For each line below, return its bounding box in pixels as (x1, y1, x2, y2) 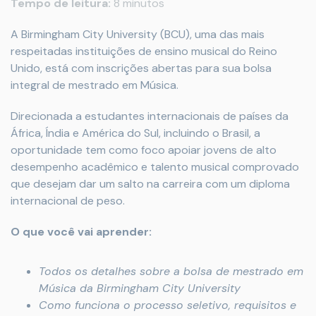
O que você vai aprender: (11, 224, 152, 239)
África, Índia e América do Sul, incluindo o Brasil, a (11, 126, 260, 140)
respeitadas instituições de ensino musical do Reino (11, 44, 277, 59)
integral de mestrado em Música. (11, 78, 178, 92)
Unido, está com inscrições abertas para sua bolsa (11, 61, 272, 75)
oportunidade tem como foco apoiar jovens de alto (11, 142, 276, 157)
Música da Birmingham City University (39, 281, 241, 296)
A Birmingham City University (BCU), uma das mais (11, 27, 265, 42)
